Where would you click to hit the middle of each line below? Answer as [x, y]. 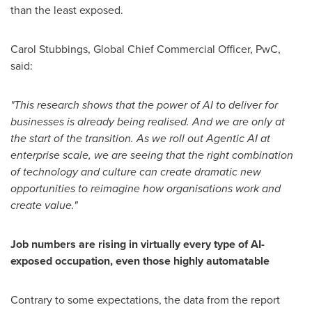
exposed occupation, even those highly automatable [140, 261]
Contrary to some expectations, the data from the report [145, 300]
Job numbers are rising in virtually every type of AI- [138, 244]
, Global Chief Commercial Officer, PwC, [184, 49]
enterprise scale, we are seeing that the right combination [152, 155]
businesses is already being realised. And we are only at [148, 122]
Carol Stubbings [49, 49]
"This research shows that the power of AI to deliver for [144, 105]
